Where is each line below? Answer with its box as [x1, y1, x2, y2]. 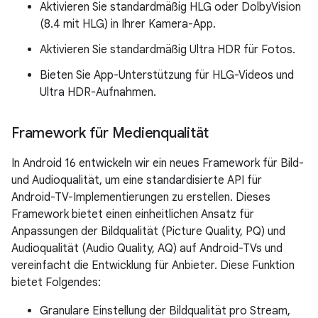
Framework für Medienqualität [11, 124, 209, 142]
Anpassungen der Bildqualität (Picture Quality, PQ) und [11, 224, 285, 238]
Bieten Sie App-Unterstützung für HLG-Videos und [40, 68, 294, 82]
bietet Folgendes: [11, 275, 101, 290]
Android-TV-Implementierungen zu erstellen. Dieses [11, 190, 270, 204]
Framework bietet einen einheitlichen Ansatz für [11, 207, 254, 221]
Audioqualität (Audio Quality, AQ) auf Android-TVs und [11, 241, 283, 256]
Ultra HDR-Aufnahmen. [40, 85, 156, 99]
